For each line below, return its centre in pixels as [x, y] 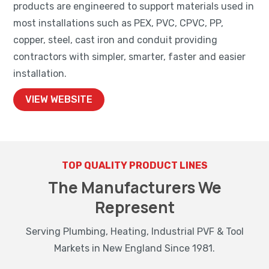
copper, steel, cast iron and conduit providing [116, 40]
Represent [134, 207]
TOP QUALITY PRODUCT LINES [134, 166]
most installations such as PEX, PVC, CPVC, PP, [119, 23]
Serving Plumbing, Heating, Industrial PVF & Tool [134, 232]
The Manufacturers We [134, 188]
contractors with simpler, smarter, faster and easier [130, 57]
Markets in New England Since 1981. [134, 249]
